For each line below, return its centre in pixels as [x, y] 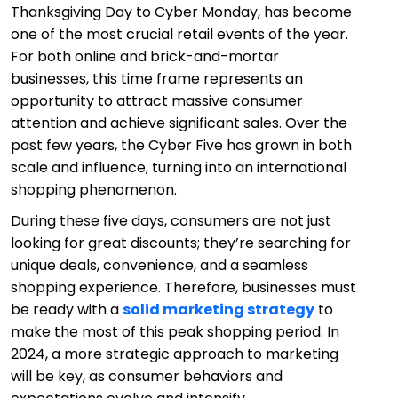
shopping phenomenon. [94, 189]
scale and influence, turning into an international [179, 167]
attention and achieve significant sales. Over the [179, 123]
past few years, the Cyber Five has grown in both [181, 145]
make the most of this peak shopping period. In [175, 331]
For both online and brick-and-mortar [145, 56]
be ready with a [67, 309]
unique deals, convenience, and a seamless [159, 265]
